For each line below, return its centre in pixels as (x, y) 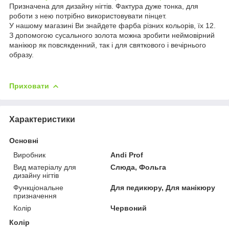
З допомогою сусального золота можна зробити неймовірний (112, 35)
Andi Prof (127, 155)
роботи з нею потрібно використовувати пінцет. (88, 16)
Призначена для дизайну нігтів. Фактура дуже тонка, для (104, 6)
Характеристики (42, 119)
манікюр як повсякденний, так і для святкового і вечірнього (108, 45)
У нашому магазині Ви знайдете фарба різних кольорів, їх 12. (112, 25)
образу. (21, 54)
